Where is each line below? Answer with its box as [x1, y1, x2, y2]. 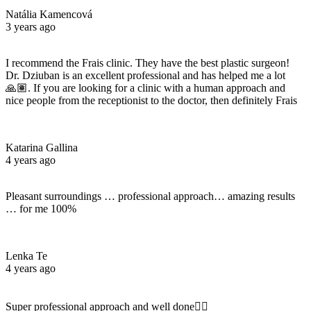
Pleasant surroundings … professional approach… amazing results [6, 190, 295, 202]
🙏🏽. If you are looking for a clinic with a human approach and [6, 81, 285, 94]
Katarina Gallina [6, 141, 78, 153]
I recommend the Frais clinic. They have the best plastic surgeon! [6, 56, 289, 69]
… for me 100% [6, 202, 76, 215]
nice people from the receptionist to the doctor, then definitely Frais [6, 94, 297, 106]
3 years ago [6, 20, 56, 33]
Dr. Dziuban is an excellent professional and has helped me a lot [6, 69, 285, 81]
